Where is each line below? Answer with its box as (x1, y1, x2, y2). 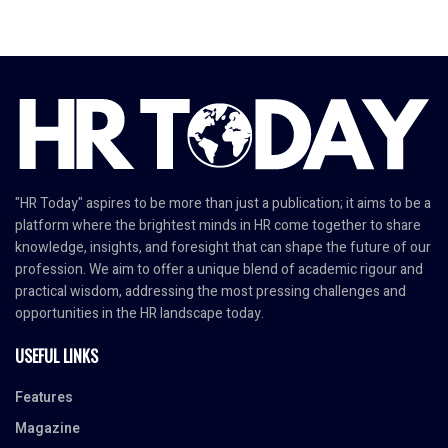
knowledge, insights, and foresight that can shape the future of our (15, 236, 431, 258)
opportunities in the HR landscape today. (15, 302, 264, 324)
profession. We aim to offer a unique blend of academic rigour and (15, 258, 423, 280)
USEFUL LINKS (15, 343, 98, 368)
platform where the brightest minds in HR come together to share (15, 214, 421, 236)
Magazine (15, 417, 80, 439)
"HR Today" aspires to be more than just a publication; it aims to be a (15, 192, 431, 214)
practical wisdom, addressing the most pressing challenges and (15, 280, 406, 302)
